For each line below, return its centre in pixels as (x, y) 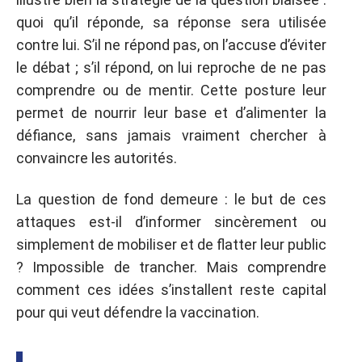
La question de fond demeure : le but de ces (171, 199)
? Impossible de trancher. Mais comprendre (171, 267)
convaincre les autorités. (97, 158)
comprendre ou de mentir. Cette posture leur (171, 90)
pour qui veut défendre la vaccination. (138, 312)
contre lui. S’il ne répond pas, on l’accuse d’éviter (171, 45)
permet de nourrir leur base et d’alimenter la (171, 113)
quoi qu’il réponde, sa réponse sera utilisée (171, 22)
